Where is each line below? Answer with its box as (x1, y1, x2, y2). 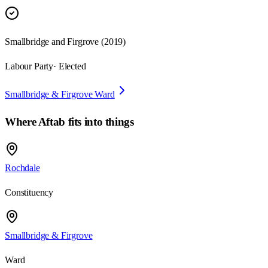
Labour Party (5, 61, 54, 72)
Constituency (5, 187, 54, 197)
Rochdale (5, 162, 40, 173)
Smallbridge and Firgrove (5, 36, 99, 47)
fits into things (65, 115, 134, 129)
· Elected (53, 61, 86, 72)
